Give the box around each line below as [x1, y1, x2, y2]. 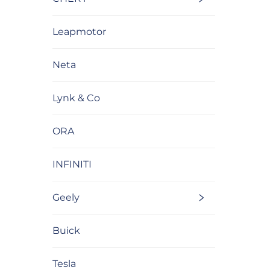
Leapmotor [52, 25, 106, 37]
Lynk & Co [52, 92, 100, 104]
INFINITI [52, 158, 92, 170]
